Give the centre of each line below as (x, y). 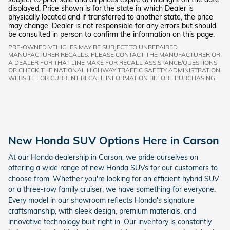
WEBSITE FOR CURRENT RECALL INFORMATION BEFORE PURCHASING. (112, 78)
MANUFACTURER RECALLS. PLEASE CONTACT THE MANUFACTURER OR (114, 54)
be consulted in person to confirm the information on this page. (111, 34)
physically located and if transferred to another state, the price (111, 17)
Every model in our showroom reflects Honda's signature (101, 200)
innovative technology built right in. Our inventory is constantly (110, 222)
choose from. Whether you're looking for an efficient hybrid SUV (114, 179)
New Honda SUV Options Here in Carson (114, 140)
